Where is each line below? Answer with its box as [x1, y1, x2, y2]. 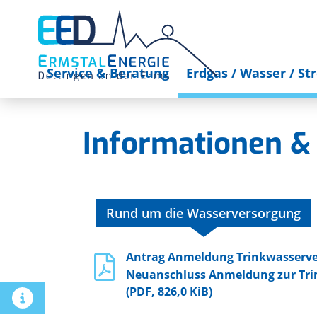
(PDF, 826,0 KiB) [126, 284, 212, 299]
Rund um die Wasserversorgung [106, 204, 301, 221]
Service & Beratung [46, 64, 169, 81]
